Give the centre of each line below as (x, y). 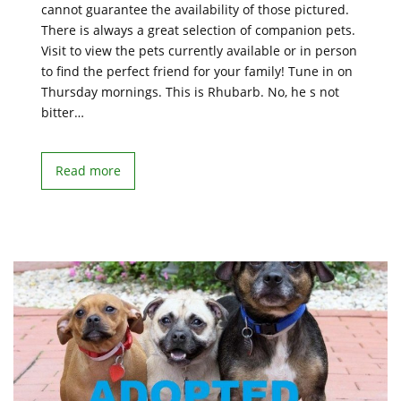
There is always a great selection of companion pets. (198, 30)
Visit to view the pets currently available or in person (199, 51)
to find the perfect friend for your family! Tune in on (197, 71)
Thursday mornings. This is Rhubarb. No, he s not (190, 92)
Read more (88, 171)
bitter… (63, 112)
